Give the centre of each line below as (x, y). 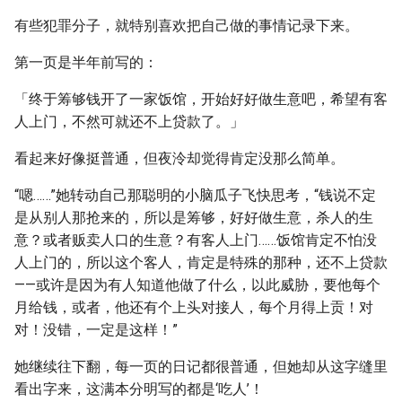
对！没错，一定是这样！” (96, 330)
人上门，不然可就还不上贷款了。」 (129, 122)
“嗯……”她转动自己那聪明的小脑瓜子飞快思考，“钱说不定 (195, 195)
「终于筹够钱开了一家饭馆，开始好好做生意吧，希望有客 (201, 99)
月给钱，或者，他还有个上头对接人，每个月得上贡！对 (194, 307)
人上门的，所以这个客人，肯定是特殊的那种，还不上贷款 (201, 262)
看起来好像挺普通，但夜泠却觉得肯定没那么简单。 (179, 158)
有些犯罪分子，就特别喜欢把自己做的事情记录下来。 (187, 26)
